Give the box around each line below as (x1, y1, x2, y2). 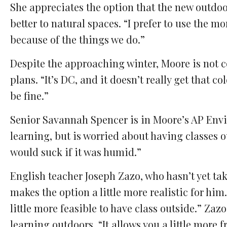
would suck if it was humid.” (10, 145, 141, 159)
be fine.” (10, 89, 49, 103)
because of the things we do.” (10, 32, 145, 47)
